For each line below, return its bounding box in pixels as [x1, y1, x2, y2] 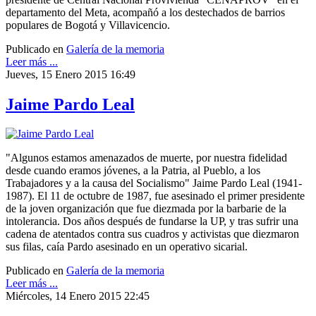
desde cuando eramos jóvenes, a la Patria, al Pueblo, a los [6, 164, 260, 177]
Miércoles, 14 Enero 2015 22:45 [6, 290, 150, 303]
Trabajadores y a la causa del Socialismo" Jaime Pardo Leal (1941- [6, 177, 302, 190]
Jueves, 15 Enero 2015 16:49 [6, 68, 135, 80]
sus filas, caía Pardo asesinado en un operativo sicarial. [6, 241, 248, 253]
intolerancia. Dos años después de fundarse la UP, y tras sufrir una [6, 215, 298, 228]
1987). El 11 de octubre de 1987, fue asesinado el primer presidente [6, 190, 305, 202]
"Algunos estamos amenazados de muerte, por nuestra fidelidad [6, 152, 287, 164]
